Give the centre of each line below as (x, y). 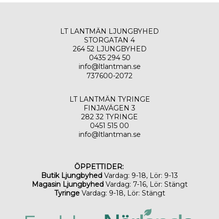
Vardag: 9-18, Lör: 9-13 (140, 175)
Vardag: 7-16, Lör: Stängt (145, 184)
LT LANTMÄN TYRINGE (109, 99)
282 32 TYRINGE (109, 117)
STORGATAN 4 (109, 40)
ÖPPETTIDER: (100, 167)
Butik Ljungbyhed (72, 175)
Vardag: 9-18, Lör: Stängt (122, 193)
